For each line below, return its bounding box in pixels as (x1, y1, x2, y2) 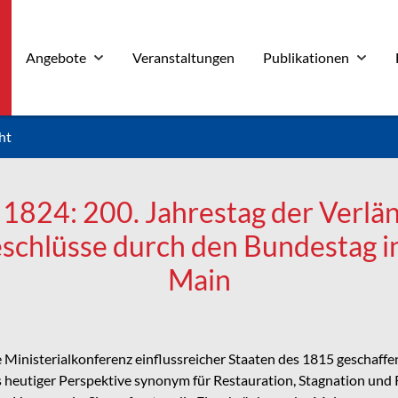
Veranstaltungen (132, 49, 235, 66)
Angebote (26, 49, 87, 66)
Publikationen (263, 49, 350, 66)
